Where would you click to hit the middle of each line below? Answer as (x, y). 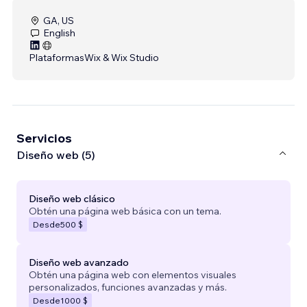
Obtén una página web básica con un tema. (125, 211)
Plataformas (57, 57)
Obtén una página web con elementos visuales (133, 274)
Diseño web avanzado (79, 262)
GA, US (59, 20)
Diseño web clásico (72, 198)
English (59, 33)
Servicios (44, 138)
